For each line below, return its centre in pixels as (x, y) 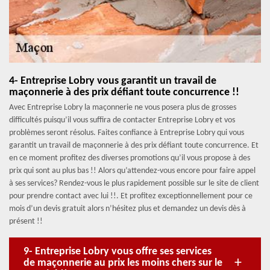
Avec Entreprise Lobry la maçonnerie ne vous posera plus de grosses (123, 108)
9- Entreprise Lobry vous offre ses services (118, 252)
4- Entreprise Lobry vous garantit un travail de (113, 81)
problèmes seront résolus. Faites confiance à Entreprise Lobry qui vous (127, 133)
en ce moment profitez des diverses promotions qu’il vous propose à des (130, 158)
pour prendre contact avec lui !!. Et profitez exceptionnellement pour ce (131, 196)
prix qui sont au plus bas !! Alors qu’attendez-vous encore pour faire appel (132, 171)
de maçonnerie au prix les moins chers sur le (123, 263)
